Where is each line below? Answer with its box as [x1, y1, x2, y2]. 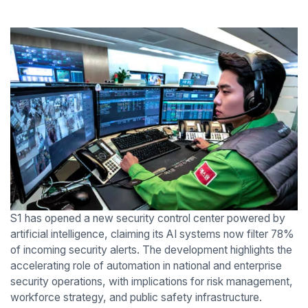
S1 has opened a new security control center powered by [10, 212, 285, 225]
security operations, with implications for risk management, [10, 275, 293, 289]
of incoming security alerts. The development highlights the [10, 243, 292, 257]
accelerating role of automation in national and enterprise [10, 259, 282, 273]
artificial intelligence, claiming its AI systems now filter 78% [10, 228, 294, 241]
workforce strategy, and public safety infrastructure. [10, 291, 262, 305]
